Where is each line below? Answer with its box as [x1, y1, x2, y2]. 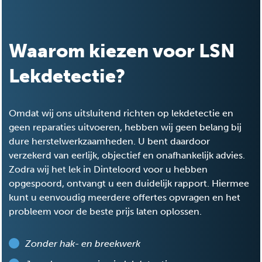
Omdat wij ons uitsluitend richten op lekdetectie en [9, 107, 233, 119]
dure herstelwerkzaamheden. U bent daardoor [9, 135, 210, 147]
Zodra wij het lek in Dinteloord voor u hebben [9, 163, 208, 175]
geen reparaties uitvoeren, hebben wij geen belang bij [9, 121, 242, 133]
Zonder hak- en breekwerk [25, 237, 140, 249]
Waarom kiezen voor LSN [9, 39, 235, 62]
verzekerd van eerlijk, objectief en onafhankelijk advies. [9, 149, 245, 161]
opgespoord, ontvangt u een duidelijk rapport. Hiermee [9, 177, 249, 189]
